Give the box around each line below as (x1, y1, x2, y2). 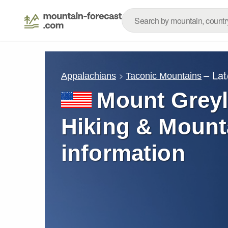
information (61, 140, 185, 165)
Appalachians (61, 70, 116, 81)
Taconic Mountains (126, 70, 202, 81)
